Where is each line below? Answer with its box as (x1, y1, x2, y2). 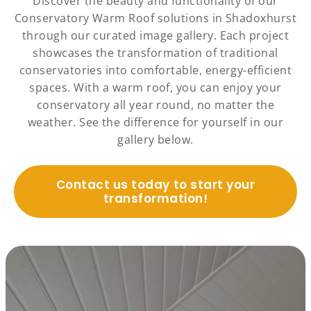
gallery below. (117, 132, 194, 148)
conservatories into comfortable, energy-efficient (19, 62, 292, 78)
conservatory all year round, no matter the (36, 97, 275, 113)
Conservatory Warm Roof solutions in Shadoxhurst (14, 10, 297, 26)
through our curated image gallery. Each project (22, 28, 289, 44)
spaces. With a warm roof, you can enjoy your (29, 80, 282, 96)
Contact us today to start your (56, 176, 255, 194)
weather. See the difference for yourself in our (27, 115, 284, 131)
